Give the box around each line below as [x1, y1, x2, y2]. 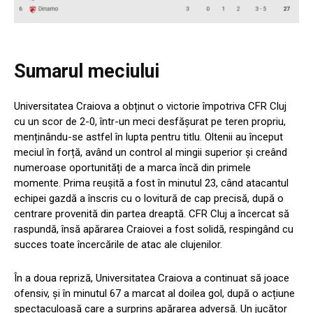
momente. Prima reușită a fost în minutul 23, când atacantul [14, 177, 289, 190]
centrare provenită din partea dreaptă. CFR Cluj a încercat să [14, 208, 289, 221]
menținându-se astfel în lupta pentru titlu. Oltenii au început [14, 131, 283, 144]
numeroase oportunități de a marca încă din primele [14, 161, 251, 175]
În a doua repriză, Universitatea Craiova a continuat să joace [14, 272, 289, 285]
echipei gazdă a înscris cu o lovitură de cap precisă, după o [14, 192, 284, 205]
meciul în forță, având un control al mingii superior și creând [14, 146, 287, 159]
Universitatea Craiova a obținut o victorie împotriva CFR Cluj [14, 100, 286, 113]
